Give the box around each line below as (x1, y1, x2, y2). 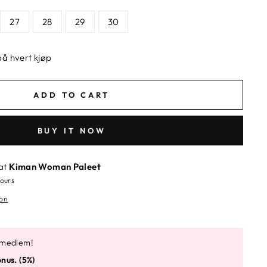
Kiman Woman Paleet (9, 160, 101, 172)
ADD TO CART (33, 89, 110, 100)
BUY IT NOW (37, 125, 106, 135)
